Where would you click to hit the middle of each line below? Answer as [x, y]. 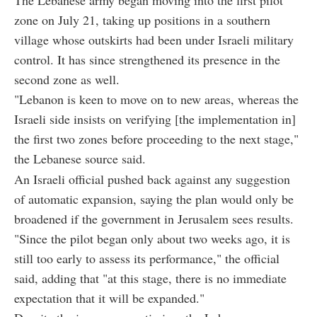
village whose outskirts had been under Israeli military [154, 39]
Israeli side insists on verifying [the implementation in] [155, 119]
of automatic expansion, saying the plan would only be [154, 198]
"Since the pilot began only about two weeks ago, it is [152, 238]
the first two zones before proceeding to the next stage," [156, 138]
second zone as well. [67, 79]
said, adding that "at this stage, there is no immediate [150, 278]
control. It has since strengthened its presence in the [147, 59]
